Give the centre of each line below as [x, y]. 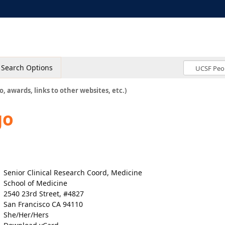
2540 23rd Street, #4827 [44, 194]
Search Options [27, 68]
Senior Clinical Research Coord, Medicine [73, 173]
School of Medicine [35, 183]
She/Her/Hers [26, 215]
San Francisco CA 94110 [43, 204]
